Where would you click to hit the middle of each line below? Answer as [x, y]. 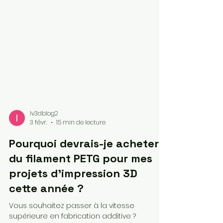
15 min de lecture [81, 150]
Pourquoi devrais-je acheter [84, 171]
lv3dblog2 [44, 141]
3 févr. [39, 150]
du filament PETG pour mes [81, 186]
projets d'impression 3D [73, 201]
